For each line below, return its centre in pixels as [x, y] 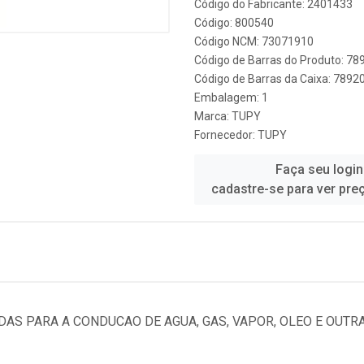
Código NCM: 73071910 [254, 41]
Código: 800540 [234, 23]
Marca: [213, 116]
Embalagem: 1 [231, 97]
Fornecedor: [226, 135]
